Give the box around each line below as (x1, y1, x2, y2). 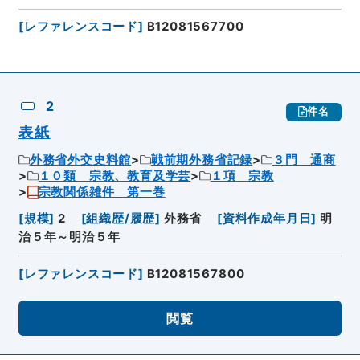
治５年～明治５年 (18, 229, 121, 244)
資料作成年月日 (222, 211, 312, 226)
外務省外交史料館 (29, 153, 132, 168)
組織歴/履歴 (86, 211, 156, 226)
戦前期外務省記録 (150, 153, 253, 168)
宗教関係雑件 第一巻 (38, 185, 166, 200)
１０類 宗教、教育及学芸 (38, 169, 191, 184)
